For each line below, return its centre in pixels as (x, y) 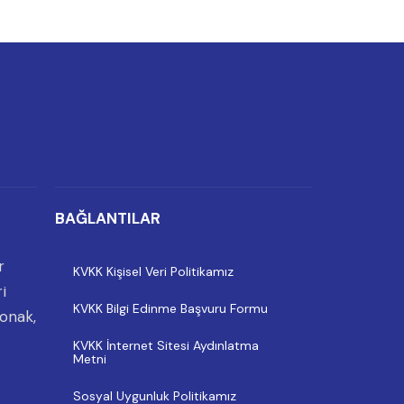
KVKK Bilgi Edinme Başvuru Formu (170, 309)
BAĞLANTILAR (108, 218)
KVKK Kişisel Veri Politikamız (153, 272)
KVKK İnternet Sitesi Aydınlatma (166, 346)
